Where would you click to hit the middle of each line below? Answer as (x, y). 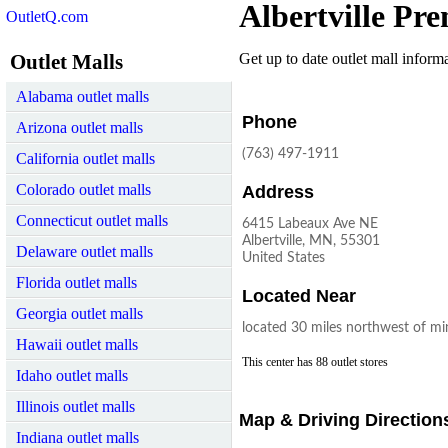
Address (278, 192)
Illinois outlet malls (75, 406)
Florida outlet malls (76, 282)
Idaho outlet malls (72, 375)
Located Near (299, 296)
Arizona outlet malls (79, 127)
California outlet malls (85, 158)
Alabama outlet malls (82, 96)
